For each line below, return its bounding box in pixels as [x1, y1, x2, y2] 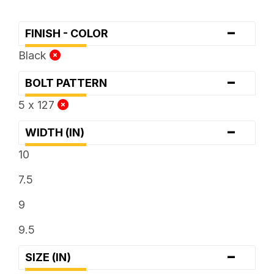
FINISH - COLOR [24, 26, 116, 40]
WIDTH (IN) [24, 125, 92, 139]
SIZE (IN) [24, 250, 78, 264]
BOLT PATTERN [24, 76, 114, 89]
